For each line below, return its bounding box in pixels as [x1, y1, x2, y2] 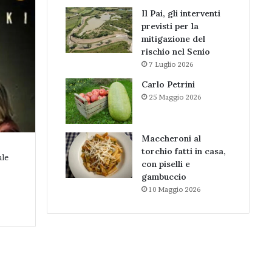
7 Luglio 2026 [149, 60, 193, 69]
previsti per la [141, 21, 199, 32]
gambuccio [141, 171, 186, 182]
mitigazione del [141, 33, 205, 44]
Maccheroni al [141, 133, 201, 144]
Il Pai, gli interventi [141, 8, 220, 19]
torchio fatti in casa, [141, 146, 226, 157]
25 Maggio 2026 [149, 93, 201, 101]
